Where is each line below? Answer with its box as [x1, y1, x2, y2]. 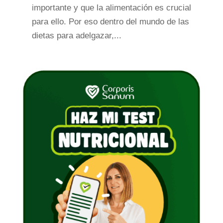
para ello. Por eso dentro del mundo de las [31, 17, 189, 27]
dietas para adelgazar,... [31, 31, 121, 41]
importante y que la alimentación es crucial [31, 3, 191, 13]
